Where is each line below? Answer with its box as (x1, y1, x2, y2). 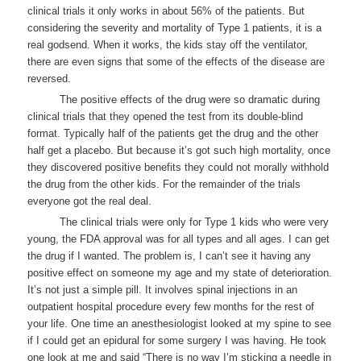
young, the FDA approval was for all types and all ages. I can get (27, 232, 330, 245)
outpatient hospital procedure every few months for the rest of (27, 300, 315, 313)
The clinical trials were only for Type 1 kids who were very (60, 215, 330, 228)
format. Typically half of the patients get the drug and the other (27, 127, 319, 139)
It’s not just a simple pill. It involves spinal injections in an (27, 283, 298, 296)
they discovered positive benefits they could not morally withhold (27, 160, 330, 173)
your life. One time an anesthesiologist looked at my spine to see (27, 317, 332, 330)
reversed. (27, 72, 72, 85)
